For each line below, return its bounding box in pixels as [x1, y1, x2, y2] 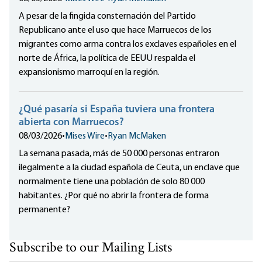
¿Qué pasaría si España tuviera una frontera [19, 104, 215, 116]
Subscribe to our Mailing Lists [9, 238, 172, 259]
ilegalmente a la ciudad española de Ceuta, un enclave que [19, 163, 240, 173]
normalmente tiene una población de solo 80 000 [19, 177, 205, 187]
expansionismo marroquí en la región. [19, 68, 160, 78]
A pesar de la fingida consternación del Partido [19, 12, 196, 22]
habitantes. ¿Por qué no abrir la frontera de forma [19, 191, 209, 201]
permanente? [19, 205, 70, 215]
